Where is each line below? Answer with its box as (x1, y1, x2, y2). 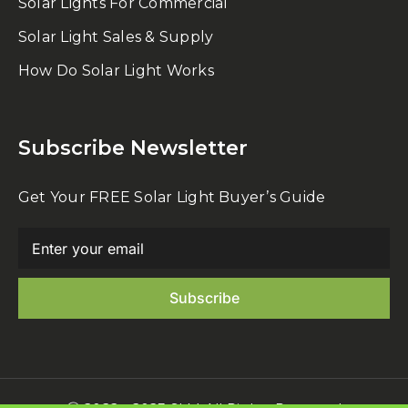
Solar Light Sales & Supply (18, 28, 214, 46)
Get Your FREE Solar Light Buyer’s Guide (18, 189, 326, 207)
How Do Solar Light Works (18, 62, 214, 80)
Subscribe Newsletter (18, 136, 248, 161)
